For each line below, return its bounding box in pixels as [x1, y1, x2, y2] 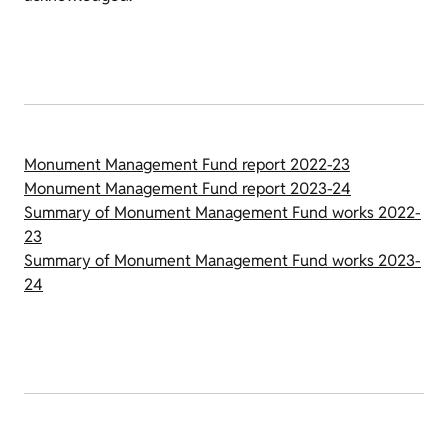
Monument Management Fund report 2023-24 [24, 178, 351, 199]
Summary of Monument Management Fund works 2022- [24, 202, 421, 223]
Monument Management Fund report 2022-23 [24, 154, 350, 175]
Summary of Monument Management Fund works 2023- [24, 250, 421, 271]
